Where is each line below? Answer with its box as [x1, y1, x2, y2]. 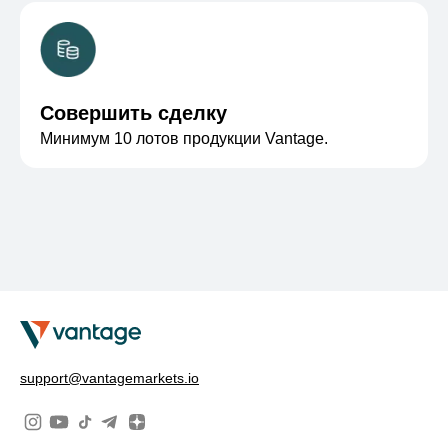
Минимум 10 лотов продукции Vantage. [40, 130, 328, 148]
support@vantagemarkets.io [20, 370, 199, 387]
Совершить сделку [40, 102, 227, 125]
